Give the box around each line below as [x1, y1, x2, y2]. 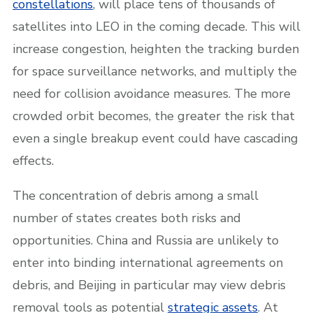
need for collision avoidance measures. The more [13, 85, 291, 102]
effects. [13, 152, 54, 169]
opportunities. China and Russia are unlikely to [13, 231, 279, 249]
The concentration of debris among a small [13, 187, 259, 204]
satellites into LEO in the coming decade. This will [13, 17, 300, 35]
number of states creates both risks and [13, 209, 241, 226]
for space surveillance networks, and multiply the [13, 62, 297, 80]
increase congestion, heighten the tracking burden [13, 40, 299, 57]
